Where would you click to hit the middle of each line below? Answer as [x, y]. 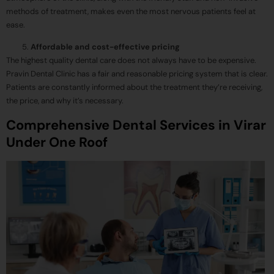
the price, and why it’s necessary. [65, 101]
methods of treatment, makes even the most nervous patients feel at [131, 11]
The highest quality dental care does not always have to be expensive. [131, 61]
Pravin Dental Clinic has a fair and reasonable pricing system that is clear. [137, 74]
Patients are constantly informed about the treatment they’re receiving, [134, 87]
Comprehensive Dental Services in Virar [136, 125]
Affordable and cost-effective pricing [105, 47]
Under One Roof [57, 142]
